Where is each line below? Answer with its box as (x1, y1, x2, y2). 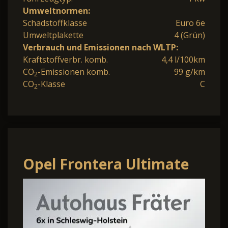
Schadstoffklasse (23, 17, 87, 28)
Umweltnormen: (23, 5, 90, 16)
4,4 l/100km (161, 53, 205, 65)
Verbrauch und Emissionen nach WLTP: (23, 41, 178, 53)
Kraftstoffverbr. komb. (23, 53, 108, 65)
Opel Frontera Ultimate (23, 154, 189, 174)
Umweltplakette (23, 29, 83, 41)
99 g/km (174, 66, 205, 77)
